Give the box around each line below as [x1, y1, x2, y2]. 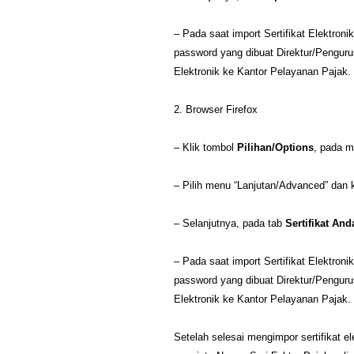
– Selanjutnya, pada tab [174, 217, 285, 230]
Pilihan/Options [237, 141, 314, 154]
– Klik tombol [174, 141, 237, 154]
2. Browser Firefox [174, 104, 258, 116]
